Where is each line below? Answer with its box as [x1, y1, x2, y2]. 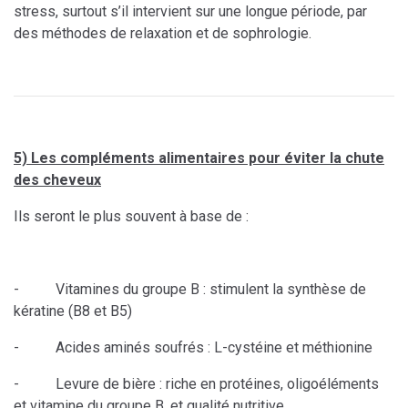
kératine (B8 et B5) [14, 302, 132, 321]
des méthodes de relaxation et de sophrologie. [14, 25, 311, 43]
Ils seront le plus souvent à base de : [14, 208, 249, 226]
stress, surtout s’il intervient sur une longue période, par [14, 3, 367, 21]
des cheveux [14, 171, 101, 189]
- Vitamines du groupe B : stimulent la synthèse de [14, 280, 366, 299]
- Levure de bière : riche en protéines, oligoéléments [14, 375, 379, 393]
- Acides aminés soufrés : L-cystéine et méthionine [14, 339, 372, 357]
